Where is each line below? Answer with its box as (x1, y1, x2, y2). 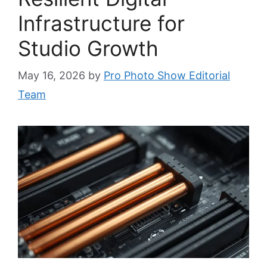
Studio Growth (18, 36, 159, 61)
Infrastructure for (18, 11, 185, 36)
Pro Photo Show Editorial (104, 69, 230, 82)
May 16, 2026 (18, 69, 85, 82)
